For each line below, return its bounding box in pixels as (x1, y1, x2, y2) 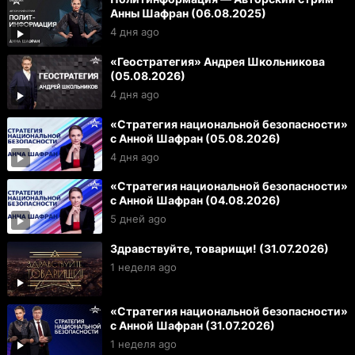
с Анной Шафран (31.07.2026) (109, 318, 275, 332)
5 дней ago (109, 212, 166, 226)
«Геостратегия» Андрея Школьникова (109, 54, 325, 68)
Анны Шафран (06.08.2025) (109, 6, 266, 21)
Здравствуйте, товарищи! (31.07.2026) (109, 242, 329, 255)
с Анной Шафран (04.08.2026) (109, 193, 281, 208)
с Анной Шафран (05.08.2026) (109, 131, 281, 145)
